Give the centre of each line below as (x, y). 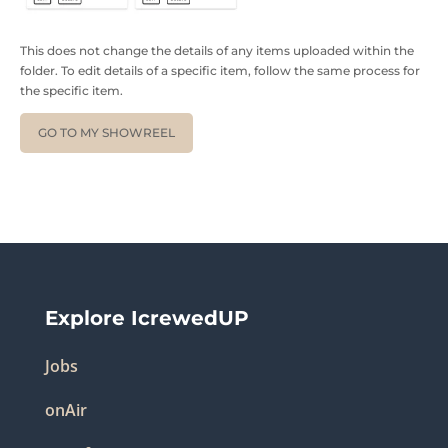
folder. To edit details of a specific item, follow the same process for (220, 70)
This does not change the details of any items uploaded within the (217, 50)
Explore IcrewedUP (146, 317)
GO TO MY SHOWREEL (106, 132)
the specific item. (71, 90)
